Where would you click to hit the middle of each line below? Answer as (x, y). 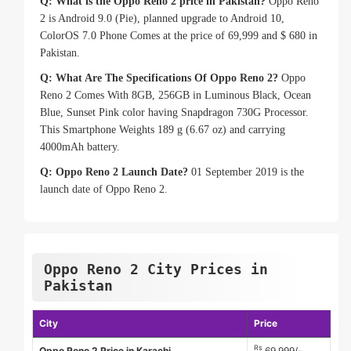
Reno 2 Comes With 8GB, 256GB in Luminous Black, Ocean (175, 96)
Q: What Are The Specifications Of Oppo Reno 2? (159, 78)
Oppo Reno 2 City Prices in (156, 270)
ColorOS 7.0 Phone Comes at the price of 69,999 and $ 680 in (179, 36)
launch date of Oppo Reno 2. (104, 190)
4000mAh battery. (80, 147)
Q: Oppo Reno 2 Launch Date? (114, 172)
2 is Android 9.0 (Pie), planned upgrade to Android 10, (162, 19)
